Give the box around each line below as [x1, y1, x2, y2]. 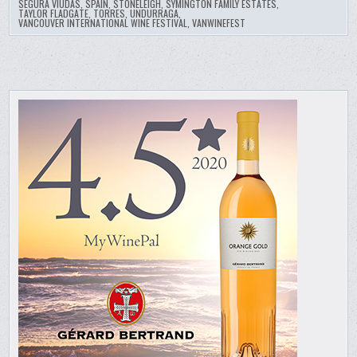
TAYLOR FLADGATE [18, 6, 89, 20]
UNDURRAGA [130, 6, 179, 20]
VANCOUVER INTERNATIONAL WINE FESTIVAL [18, 15, 188, 29]
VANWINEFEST [192, 15, 246, 29]
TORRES [93, 6, 126, 20]
